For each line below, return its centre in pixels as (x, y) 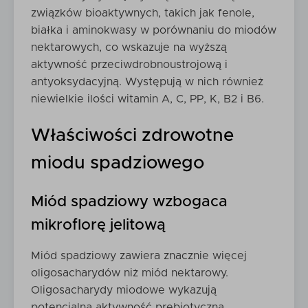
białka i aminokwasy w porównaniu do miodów (154, 30)
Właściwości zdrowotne (132, 135)
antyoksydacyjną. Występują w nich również (147, 82)
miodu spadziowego (118, 163)
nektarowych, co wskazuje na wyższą (129, 47)
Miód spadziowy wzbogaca (129, 202)
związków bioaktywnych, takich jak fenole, (143, 13)
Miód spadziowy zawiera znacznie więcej (139, 256)
